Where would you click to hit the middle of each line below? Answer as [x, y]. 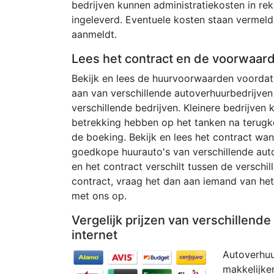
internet [94, 235]
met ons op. [99, 195]
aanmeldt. [94, 34]
